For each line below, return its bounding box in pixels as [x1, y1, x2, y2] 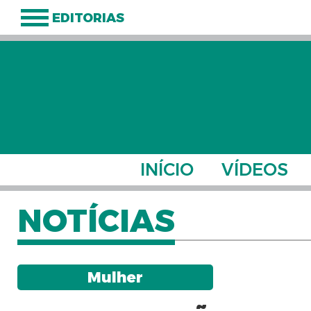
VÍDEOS [221, 159, 288, 180]
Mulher [87, 268, 143, 287]
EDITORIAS [52, 10, 124, 26]
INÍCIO [140, 159, 194, 180]
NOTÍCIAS [17, 201, 175, 239]
